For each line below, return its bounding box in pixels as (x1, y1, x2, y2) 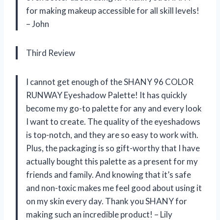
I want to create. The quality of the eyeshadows (26, 116, 200, 127)
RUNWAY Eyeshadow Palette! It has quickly (26, 90, 187, 101)
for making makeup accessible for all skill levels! (26, 5, 199, 16)
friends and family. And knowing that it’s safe (26, 169, 191, 180)
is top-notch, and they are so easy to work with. (26, 130, 198, 140)
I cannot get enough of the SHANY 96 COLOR (26, 77, 193, 87)
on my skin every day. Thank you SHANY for (26, 196, 187, 207)
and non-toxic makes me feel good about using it (26, 183, 202, 193)
